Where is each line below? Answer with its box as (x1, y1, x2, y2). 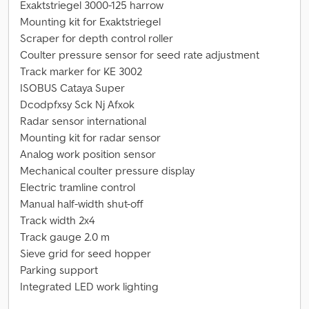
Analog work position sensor (20, 147, 156, 161)
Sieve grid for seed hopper (20, 246, 151, 260)
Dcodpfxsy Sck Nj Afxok (20, 97, 134, 111)
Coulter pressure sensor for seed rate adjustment (20, 48, 259, 61)
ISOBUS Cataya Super (20, 81, 125, 94)
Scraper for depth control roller (20, 31, 173, 45)
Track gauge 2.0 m (20, 230, 110, 243)
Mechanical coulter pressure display (20, 163, 195, 177)
